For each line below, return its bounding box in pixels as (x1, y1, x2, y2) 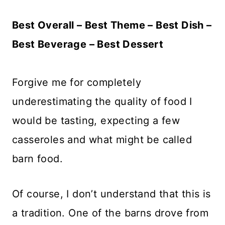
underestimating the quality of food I (12, 95, 192, 107)
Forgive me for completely (12, 76, 141, 88)
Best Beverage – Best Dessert (12, 38, 164, 50)
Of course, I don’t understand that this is (12, 188, 211, 200)
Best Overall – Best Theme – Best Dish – (12, 19, 212, 31)
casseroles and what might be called (12, 134, 192, 146)
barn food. (12, 153, 63, 165)
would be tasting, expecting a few (12, 115, 180, 127)
